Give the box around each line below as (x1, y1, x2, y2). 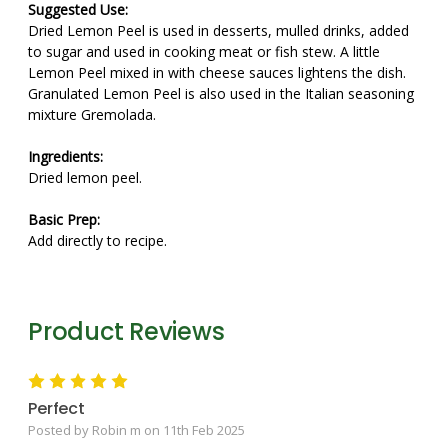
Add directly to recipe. (28, 230, 167, 250)
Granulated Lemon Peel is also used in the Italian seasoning (28, 83, 414, 103)
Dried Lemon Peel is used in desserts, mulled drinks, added (28, 20, 409, 40)
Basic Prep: (28, 209, 100, 229)
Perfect (28, 396, 85, 420)
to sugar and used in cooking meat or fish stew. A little (28, 41, 380, 61)
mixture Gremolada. (28, 104, 156, 124)
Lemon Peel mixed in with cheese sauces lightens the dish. (28, 62, 406, 82)
